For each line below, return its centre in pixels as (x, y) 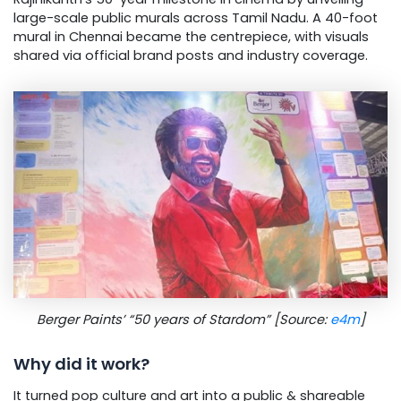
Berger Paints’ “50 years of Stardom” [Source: (183, 320)
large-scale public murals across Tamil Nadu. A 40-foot (196, 17)
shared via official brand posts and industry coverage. (191, 55)
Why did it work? (81, 363)
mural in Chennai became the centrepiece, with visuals (191, 36)
